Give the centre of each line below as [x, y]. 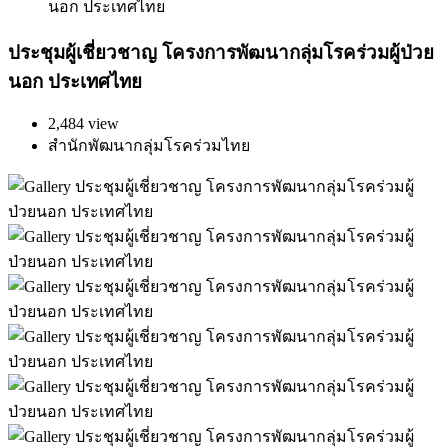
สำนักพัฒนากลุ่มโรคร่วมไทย [149, 145]
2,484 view [83, 123]
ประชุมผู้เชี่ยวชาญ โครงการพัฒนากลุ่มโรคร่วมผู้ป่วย [221, 53]
